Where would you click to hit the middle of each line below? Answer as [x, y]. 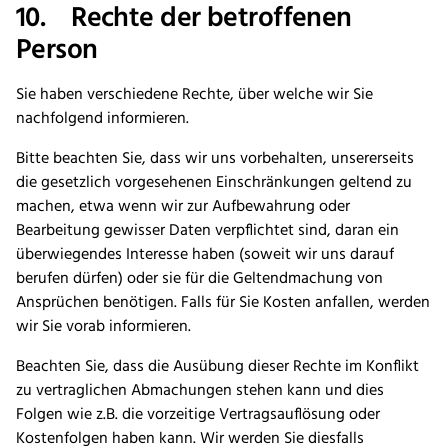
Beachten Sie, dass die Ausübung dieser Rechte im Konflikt [217, 367]
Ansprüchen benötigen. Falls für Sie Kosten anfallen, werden [223, 303]
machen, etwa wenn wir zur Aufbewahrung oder [183, 207]
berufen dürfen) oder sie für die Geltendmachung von [199, 279]
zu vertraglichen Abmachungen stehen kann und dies [200, 391]
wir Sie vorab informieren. [103, 327]
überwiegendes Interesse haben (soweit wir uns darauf [205, 255]
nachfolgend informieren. [104, 119]
